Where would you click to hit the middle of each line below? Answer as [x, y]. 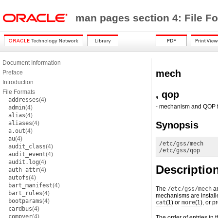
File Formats [19, 92]
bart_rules [25, 193]
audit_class [27, 146]
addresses [24, 100]
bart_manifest [30, 185]
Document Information [32, 63]
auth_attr [24, 170]
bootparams [25, 201]
